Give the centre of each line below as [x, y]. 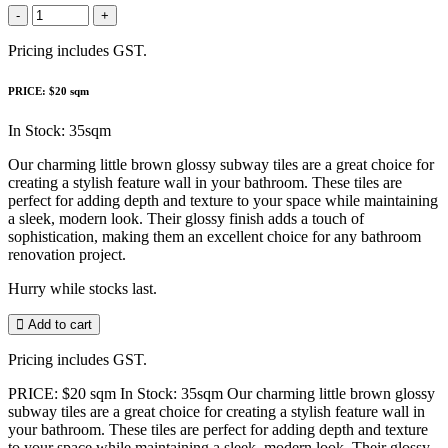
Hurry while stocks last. [82, 288]
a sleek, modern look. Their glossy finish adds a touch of [186, 218]
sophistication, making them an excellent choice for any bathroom [214, 236]
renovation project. [67, 254]
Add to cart [58, 324]
